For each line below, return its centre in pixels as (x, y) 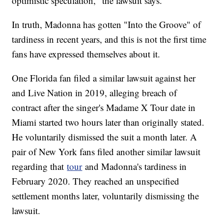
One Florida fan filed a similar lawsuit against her (104, 78)
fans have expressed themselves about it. (86, 54)
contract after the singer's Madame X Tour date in (104, 108)
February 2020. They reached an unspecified (96, 181)
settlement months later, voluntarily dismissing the (106, 196)
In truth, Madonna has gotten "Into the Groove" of (107, 25)
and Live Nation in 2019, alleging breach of (95, 93)
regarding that (40, 166)
